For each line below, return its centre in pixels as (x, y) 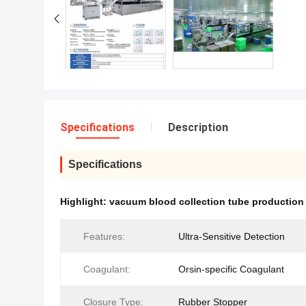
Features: (104, 237)
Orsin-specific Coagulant (231, 269)
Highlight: (85, 202)
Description (198, 128)
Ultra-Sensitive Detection (232, 237)
